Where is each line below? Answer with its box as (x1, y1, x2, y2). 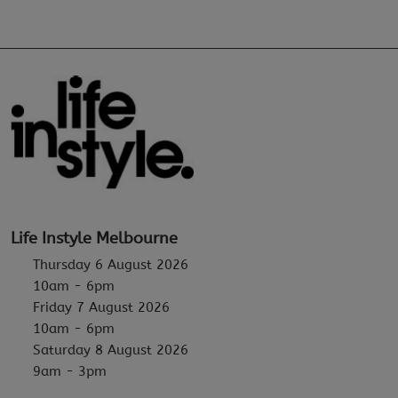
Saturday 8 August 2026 (33, 341, 188, 358)
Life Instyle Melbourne (11, 227, 178, 248)
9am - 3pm (33, 362, 107, 379)
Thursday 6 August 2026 (33, 256, 188, 273)
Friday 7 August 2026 (33, 298, 170, 315)
